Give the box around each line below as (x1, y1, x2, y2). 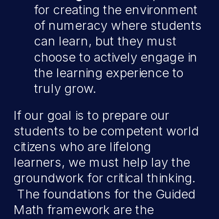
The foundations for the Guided (14, 187, 196, 201)
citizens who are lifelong (14, 139, 152, 154)
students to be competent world (14, 124, 199, 138)
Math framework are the (14, 202, 154, 217)
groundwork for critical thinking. (14, 171, 196, 186)
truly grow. (34, 81, 97, 96)
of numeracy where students (34, 18, 202, 33)
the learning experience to (34, 66, 184, 80)
